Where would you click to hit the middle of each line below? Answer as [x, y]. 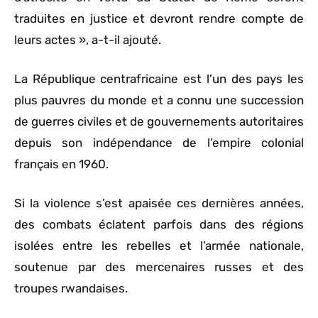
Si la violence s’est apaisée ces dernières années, [159, 203]
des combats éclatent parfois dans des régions [159, 225]
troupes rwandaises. [71, 289]
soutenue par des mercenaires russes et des [159, 267]
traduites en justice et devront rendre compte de [159, 19]
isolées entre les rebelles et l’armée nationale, [159, 246]
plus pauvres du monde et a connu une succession [159, 100]
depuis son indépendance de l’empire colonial [159, 143]
